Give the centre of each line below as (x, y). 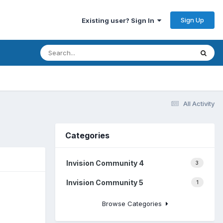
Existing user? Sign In (119, 20)
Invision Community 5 (105, 182)
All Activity (199, 103)
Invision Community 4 (105, 163)
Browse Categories (134, 203)
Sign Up (192, 20)
